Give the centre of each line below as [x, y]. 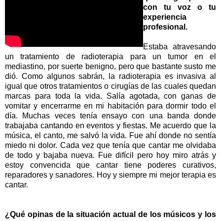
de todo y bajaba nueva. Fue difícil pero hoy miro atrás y [110, 155]
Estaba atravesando [180, 47]
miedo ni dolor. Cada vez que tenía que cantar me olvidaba [110, 146]
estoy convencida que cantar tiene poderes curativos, [110, 165]
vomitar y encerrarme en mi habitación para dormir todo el [110, 106]
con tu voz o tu [180, 7]
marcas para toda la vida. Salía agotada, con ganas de [110, 96]
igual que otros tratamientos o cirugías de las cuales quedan [110, 86]
